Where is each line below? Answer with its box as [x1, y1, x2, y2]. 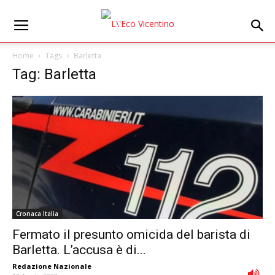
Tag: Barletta [12, 66, 96, 83]
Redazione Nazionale [12, 261, 91, 271]
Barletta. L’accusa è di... [12, 242, 146, 258]
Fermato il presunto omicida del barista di [12, 227, 250, 242]
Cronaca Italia [16, 209, 58, 219]
